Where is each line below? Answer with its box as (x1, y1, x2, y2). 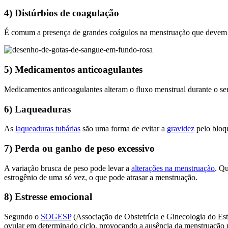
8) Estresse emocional (4, 191, 92, 203)
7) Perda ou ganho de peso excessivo (4, 143, 155, 154)
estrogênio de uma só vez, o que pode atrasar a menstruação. (4, 173, 197, 182)
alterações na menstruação (131, 163, 215, 173)
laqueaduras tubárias (15, 124, 80, 133)
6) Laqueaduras (4, 103, 71, 115)
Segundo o (4, 212, 41, 221)
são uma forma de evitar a (80, 124, 167, 133)
